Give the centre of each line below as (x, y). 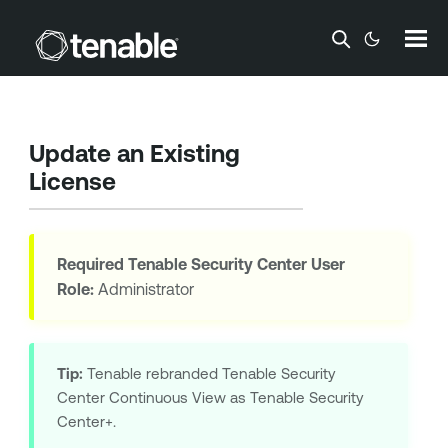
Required (92, 264)
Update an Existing (134, 153)
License (72, 181)
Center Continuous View (141, 397)
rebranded (181, 373)
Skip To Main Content (224, 32)
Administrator (143, 289)
